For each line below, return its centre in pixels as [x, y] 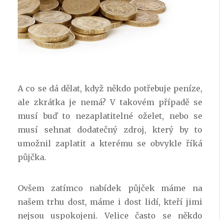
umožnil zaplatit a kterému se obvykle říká [110, 144]
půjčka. [32, 157]
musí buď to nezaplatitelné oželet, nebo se [110, 116]
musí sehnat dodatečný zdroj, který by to [110, 130]
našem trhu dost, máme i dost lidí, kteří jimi [110, 202]
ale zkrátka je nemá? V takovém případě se [110, 102]
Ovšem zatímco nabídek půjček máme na [110, 188]
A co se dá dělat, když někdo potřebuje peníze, [110, 89]
